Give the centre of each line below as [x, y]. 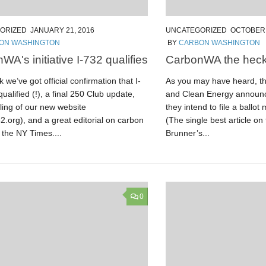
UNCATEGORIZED [196, 30]
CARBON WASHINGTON [219, 42]
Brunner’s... [188, 133]
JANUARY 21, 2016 [62, 30]
